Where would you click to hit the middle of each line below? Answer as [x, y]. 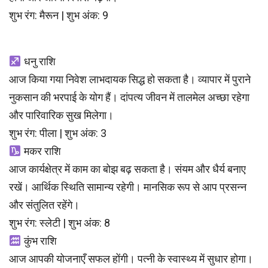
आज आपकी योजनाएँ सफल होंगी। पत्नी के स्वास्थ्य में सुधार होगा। [131, 259]
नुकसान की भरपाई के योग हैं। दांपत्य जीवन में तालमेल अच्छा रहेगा [129, 98]
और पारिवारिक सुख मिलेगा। [61, 115]
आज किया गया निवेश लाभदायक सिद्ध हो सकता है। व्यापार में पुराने [130, 80]
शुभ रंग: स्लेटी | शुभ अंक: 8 [60, 223]
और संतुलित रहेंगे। [44, 205]
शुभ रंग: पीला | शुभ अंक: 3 [58, 133]
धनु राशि [38, 62]
